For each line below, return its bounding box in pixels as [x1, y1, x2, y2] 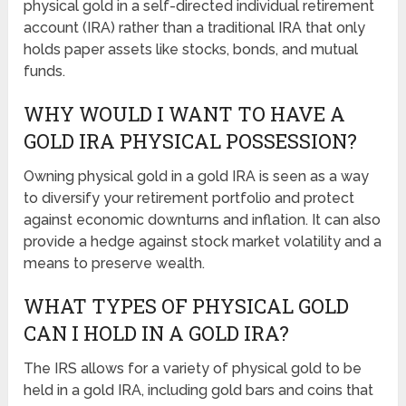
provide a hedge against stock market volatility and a [24, 232, 382, 250]
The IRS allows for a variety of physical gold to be [24, 359, 362, 377]
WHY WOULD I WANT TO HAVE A [24, 100, 346, 127]
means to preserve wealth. [24, 254, 206, 272]
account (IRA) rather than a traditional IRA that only [24, 18, 366, 36]
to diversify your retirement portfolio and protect [24, 188, 355, 207]
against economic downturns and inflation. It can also [24, 210, 382, 228]
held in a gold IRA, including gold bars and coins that [24, 381, 374, 399]
